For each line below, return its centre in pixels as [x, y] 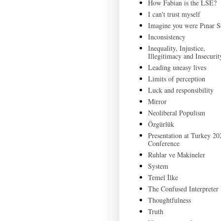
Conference [164, 144]
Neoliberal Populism [176, 113]
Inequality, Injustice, [176, 48]
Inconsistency [166, 37]
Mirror [157, 102]
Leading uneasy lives [177, 68]
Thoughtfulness [169, 200]
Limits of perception [176, 79]
